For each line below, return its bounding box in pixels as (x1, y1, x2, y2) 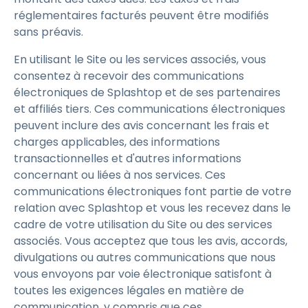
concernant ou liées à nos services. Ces (14, 167, 225, 183)
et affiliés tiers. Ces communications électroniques (14, 101, 285, 117)
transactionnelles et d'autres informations (14, 151, 241, 166)
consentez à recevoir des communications (14, 68, 244, 84)
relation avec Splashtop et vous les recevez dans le (14, 200, 291, 216)
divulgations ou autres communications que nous (14, 250, 276, 265)
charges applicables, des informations (14, 134, 220, 150)
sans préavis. (14, 24, 86, 40)
